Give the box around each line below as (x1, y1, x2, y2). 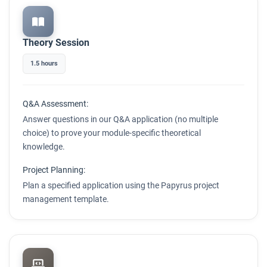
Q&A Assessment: (23, 99, 88, 108)
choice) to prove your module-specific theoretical (23, 128, 201, 138)
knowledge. (23, 142, 65, 151)
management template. (23, 194, 109, 204)
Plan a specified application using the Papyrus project (23, 181, 219, 190)
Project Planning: (23, 165, 85, 175)
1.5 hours (30, 60, 58, 67)
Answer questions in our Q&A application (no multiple (23, 114, 218, 124)
